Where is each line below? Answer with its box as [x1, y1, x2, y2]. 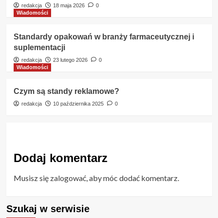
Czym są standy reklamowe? [13, 87, 119, 95]
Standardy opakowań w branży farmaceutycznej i [13, 32, 194, 41]
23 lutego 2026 [53, 56, 88, 63]
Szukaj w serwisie [6, 203, 90, 214]
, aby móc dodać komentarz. [86, 173, 179, 182]
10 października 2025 [53, 100, 104, 107]
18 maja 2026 [53, 2, 85, 8]
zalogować [50, 173, 86, 182]
